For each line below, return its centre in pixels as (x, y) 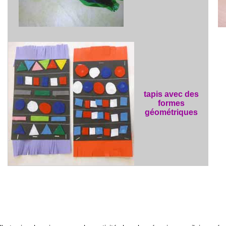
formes (171, 103)
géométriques (171, 112)
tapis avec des (171, 94)
